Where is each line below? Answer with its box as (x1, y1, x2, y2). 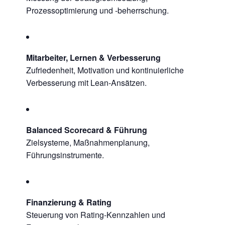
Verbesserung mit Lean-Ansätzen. (26, 77, 147, 88)
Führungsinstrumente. (26, 149, 104, 161)
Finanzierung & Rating (26, 196, 111, 208)
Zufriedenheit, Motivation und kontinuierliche (26, 64, 184, 76)
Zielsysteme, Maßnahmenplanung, (26, 137, 150, 148)
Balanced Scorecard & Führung (26, 124, 147, 136)
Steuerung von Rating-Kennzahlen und (26, 209, 165, 220)
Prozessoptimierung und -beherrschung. (26, 5, 169, 16)
